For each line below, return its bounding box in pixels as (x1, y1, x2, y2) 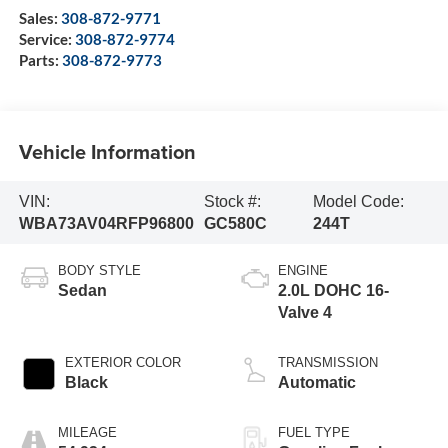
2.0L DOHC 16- (278, 282, 389, 300)
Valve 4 (278, 304, 332, 322)
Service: (18, 30, 75, 49)
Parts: (18, 51, 62, 70)
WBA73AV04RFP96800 (18, 214, 194, 232)
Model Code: (313, 192, 405, 210)
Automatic (278, 374, 356, 392)
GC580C (203, 214, 267, 232)
